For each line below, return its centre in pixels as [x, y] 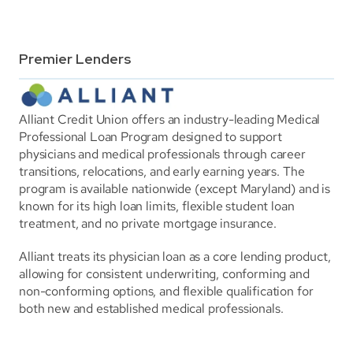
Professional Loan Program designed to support [150, 137]
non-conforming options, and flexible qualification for [166, 291]
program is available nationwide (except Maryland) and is [175, 189]
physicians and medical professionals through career [162, 154]
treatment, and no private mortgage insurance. [148, 223]
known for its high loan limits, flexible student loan [157, 206]
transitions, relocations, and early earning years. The [162, 171]
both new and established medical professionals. [151, 308]
